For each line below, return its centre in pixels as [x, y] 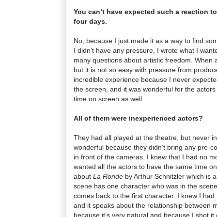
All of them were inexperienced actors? [138, 118]
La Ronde [108, 176]
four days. [90, 21]
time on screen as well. [109, 99]
